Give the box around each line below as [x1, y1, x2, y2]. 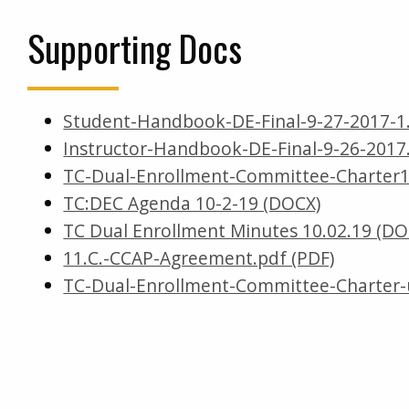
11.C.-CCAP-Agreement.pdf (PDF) [63, 246, 335, 271]
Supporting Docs [27, 21, 243, 76]
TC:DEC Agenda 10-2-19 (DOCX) [63, 191, 321, 216]
